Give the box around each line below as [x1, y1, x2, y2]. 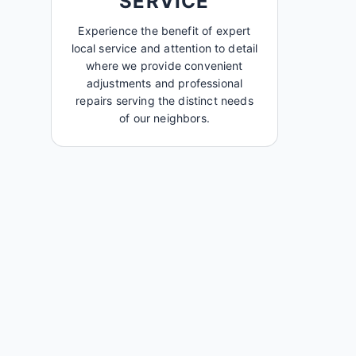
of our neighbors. [119, 111, 210, 125]
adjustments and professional [86, 76, 243, 90]
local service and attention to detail [71, 41, 258, 55]
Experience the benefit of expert [78, 24, 251, 37]
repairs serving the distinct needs [75, 94, 253, 107]
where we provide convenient [86, 59, 243, 72]
